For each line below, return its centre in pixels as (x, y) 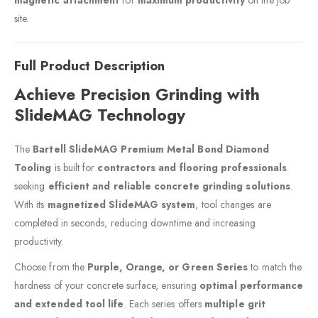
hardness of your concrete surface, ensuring (107, 286)
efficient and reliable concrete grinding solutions (169, 186)
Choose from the (51, 267)
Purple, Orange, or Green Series (168, 267)
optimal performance (252, 286)
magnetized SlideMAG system (121, 205)
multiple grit (235, 304)
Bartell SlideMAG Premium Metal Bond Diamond (151, 149)
